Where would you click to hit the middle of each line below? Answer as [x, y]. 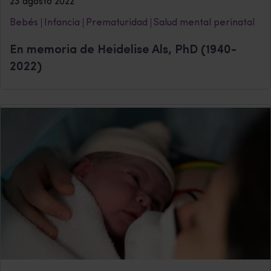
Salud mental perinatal [204, 23]
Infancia [62, 23]
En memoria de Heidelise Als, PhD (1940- [123, 51]
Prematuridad [117, 23]
